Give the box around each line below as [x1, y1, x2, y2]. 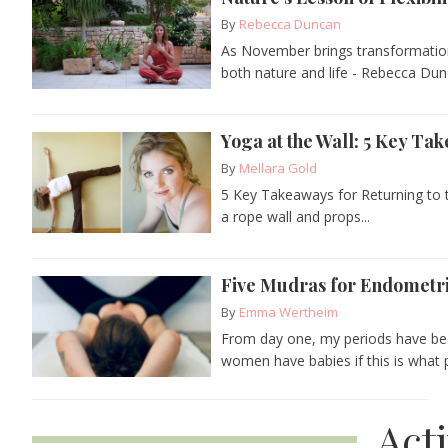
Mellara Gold [239, 158, 318, 177]
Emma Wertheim [239, 302, 339, 321]
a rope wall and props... [221, 206, 371, 226]
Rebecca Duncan [239, 14, 342, 33]
